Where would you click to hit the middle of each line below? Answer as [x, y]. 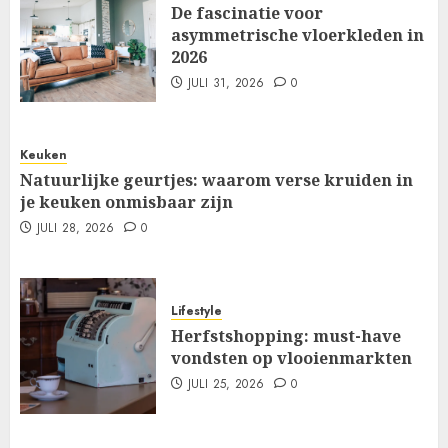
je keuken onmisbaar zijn [126, 201]
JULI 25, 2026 [226, 383]
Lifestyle [196, 310]
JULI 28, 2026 [75, 227]
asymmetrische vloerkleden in [297, 34]
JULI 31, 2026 [226, 82]
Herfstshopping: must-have [286, 335]
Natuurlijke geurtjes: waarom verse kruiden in [216, 179]
